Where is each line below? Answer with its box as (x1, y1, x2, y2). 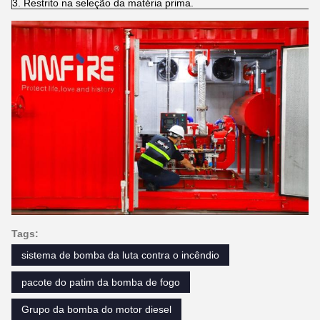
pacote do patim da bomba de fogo (21, 276, 180, 288)
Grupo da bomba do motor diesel (21, 303, 171, 315)
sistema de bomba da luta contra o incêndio (21, 249, 219, 261)
